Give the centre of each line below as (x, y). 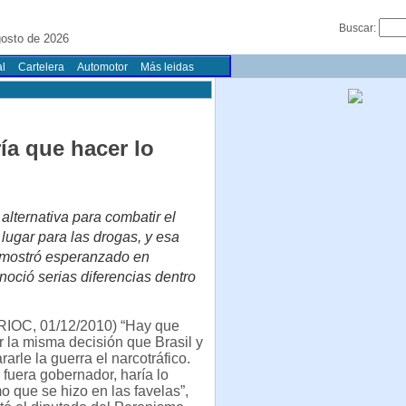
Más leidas (167, 67)
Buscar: (359, 28)
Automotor (102, 67)
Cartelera (41, 67)
